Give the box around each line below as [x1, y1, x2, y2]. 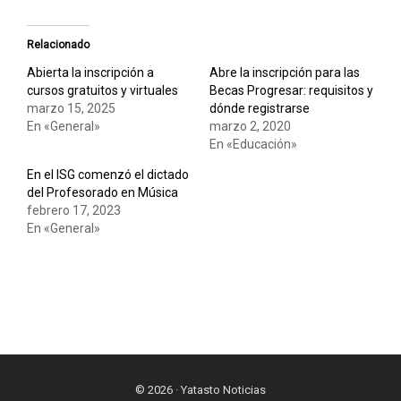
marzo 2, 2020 [209, 119, 291, 134]
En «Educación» [209, 137, 297, 152]
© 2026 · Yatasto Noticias [135, 383, 266, 397]
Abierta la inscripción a [27, 65, 154, 81]
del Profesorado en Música [27, 185, 178, 200]
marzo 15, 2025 [27, 101, 115, 116]
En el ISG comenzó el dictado [27, 167, 189, 183]
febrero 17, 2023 [27, 203, 121, 218]
